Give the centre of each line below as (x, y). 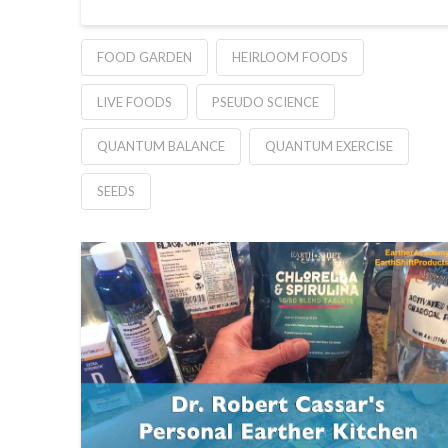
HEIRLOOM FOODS (289, 56)
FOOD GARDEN (144, 56)
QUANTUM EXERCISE (328, 146)
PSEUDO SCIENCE (265, 101)
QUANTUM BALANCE (160, 146)
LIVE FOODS (134, 101)
